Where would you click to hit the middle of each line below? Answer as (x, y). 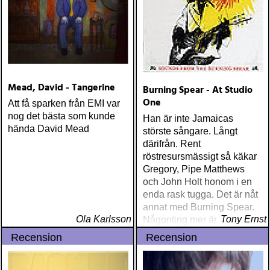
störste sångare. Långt (190, 131)
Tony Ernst (243, 219)
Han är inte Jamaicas (188, 118)
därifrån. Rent (172, 144)
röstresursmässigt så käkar (200, 156)
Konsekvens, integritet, (191, 232)
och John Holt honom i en (197, 182)
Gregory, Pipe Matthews (194, 169)
